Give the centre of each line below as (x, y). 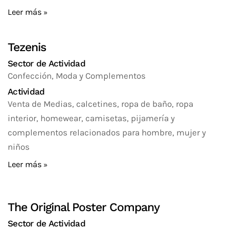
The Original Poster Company (84, 207)
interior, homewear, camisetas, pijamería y (91, 118)
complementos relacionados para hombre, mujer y (107, 132)
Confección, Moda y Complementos (77, 76)
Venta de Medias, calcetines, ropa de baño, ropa (100, 104)
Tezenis (27, 47)
